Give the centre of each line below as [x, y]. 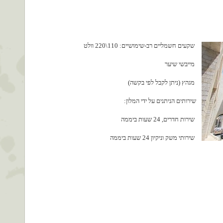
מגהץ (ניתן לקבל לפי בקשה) [162, 82]
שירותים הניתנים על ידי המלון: [160, 101]
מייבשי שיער [180, 64]
